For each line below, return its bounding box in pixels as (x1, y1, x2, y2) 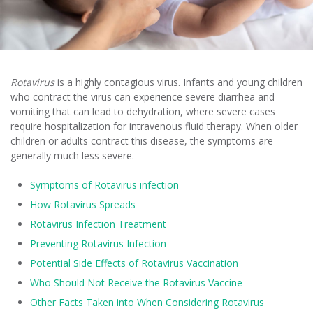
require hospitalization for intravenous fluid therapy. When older (10, 119, 298, 133)
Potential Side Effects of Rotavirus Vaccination (30, 256, 238, 270)
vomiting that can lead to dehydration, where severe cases (10, 104, 275, 118)
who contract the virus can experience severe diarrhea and (10, 89, 275, 103)
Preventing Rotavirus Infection (30, 236, 166, 250)
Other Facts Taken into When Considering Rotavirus (30, 295, 264, 309)
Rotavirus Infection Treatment (30, 217, 166, 231)
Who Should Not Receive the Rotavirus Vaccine (30, 275, 242, 289)
